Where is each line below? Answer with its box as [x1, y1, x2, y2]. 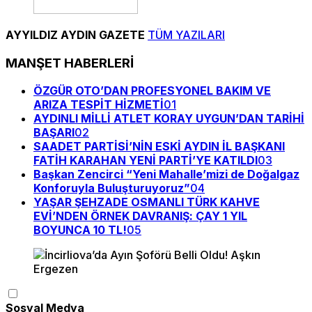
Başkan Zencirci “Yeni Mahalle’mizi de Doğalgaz [33, 167, 299, 182]
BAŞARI [33, 125, 75, 140]
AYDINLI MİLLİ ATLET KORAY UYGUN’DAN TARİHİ [33, 111, 304, 126]
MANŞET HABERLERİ [6, 54, 134, 71]
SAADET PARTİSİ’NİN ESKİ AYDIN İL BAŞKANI [33, 139, 285, 154]
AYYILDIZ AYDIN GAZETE [6, 27, 145, 42]
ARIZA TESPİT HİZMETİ [33, 97, 164, 112]
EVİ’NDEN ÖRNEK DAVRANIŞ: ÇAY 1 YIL [33, 209, 247, 224]
